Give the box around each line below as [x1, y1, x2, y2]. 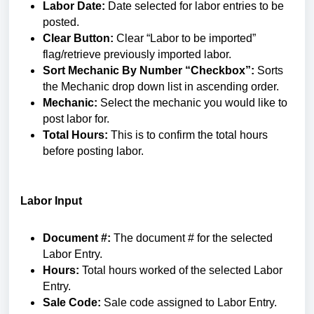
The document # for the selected [111, 232, 273, 244]
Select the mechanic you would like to [97, 97, 287, 109]
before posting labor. [43, 145, 144, 157]
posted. [43, 16, 82, 28]
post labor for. [43, 113, 109, 125]
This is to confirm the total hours [108, 129, 268, 141]
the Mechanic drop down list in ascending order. [43, 81, 282, 93]
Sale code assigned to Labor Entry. [101, 296, 280, 308]
